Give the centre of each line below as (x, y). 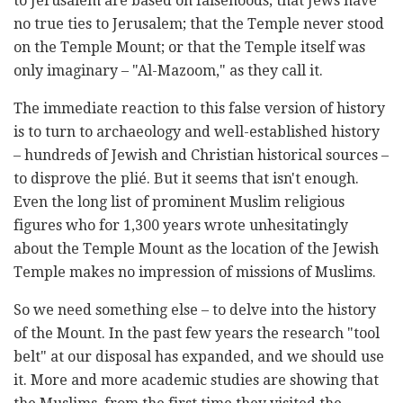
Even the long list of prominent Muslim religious (179, 201)
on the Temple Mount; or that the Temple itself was (189, 47)
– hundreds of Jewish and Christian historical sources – (201, 155)
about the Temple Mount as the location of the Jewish (196, 248)
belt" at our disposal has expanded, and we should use (199, 356)
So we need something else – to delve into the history (195, 309)
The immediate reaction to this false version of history (199, 108)
